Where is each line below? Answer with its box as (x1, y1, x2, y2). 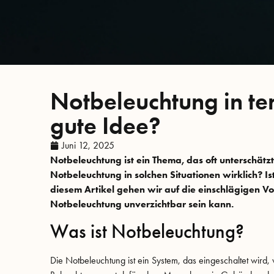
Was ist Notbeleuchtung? (50, 220, 244, 243)
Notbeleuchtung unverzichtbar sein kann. (50, 198, 234, 210)
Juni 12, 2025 (62, 139, 114, 151)
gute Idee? (50, 110, 161, 141)
